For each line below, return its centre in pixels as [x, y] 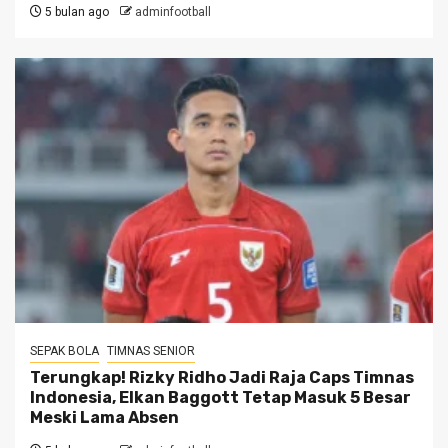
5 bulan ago [75, 11]
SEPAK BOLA [64, 350]
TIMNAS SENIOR [151, 350]
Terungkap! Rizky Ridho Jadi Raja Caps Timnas [222, 377]
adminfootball [173, 11]
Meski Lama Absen [104, 417]
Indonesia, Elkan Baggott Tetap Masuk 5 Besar [220, 397]
